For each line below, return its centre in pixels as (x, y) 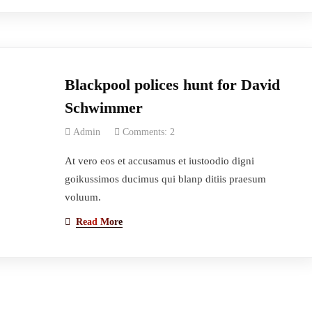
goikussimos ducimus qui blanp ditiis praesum (165, 179)
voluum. (83, 197)
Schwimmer (103, 108)
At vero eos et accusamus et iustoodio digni (159, 161)
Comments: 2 (148, 132)
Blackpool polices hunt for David (172, 85)
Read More (99, 222)
